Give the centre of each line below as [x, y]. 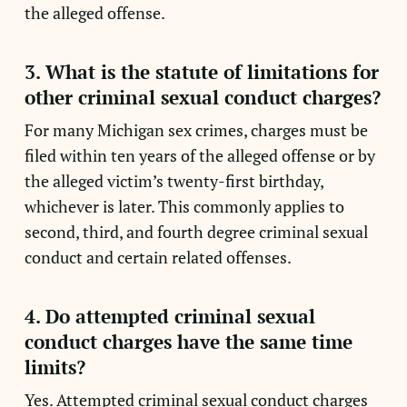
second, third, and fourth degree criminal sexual [196, 232]
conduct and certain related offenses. [158, 257]
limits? [55, 367]
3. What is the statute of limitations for [201, 72]
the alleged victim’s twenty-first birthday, [174, 181]
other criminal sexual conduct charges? [202, 97]
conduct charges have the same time [188, 342]
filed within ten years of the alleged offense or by [199, 155]
